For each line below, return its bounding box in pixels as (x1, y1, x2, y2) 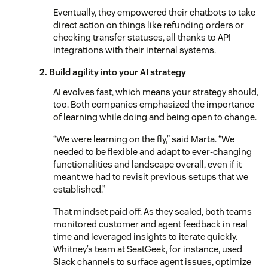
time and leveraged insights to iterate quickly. (53, 230, 237, 242)
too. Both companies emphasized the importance (53, 98, 254, 110)
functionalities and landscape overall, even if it (53, 158, 242, 170)
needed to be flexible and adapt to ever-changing (53, 145, 252, 157)
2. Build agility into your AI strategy (39, 66, 186, 78)
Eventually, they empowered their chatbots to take (53, 6, 255, 18)
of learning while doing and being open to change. (53, 111, 257, 123)
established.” (53, 183, 105, 195)
